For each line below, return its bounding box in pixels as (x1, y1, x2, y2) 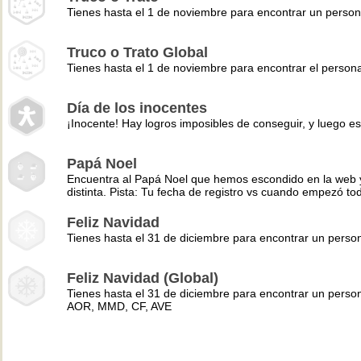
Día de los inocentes (67, 100, 207, 116)
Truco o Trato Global (67, 44, 208, 60)
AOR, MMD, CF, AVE (67, 300, 172, 313)
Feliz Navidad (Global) (67, 270, 218, 286)
